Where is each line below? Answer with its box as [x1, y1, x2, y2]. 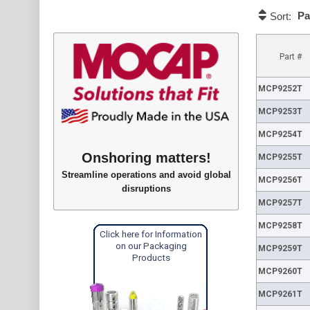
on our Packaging [115, 239, 187, 251]
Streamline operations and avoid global [61, 169, 231, 180]
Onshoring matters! [81, 149, 211, 165]
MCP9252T [257, 84, 302, 93]
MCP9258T [257, 221, 302, 230]
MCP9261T [257, 289, 302, 299]
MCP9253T [257, 107, 302, 116]
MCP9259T [257, 244, 302, 253]
